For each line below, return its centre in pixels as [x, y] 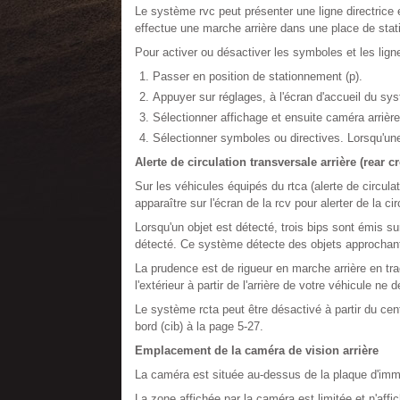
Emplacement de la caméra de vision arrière [256, 350]
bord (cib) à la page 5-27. [199, 326]
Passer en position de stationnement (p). [257, 76]
